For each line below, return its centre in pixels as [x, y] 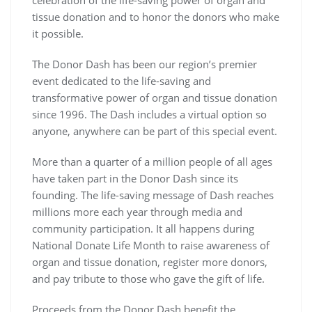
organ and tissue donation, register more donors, [150, 262]
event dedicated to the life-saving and [122, 81]
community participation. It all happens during [143, 229]
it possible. [58, 34]
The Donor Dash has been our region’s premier [145, 64]
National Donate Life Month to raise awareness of [151, 245]
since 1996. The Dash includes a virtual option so [149, 115]
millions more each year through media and [137, 212]
